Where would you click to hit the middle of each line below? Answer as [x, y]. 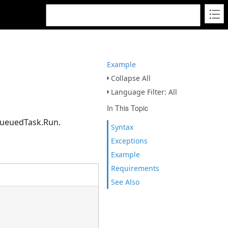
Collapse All [131, 78]
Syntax [122, 127]
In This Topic [127, 108]
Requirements [135, 168]
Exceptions [129, 141]
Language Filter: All [144, 92]
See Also [125, 182]
